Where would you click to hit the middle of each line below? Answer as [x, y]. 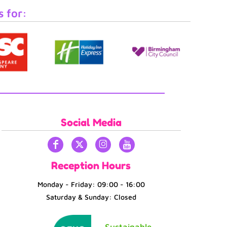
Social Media [91, 122]
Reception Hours [91, 165]
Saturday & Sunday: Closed [91, 197]
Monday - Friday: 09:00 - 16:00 [91, 184]
